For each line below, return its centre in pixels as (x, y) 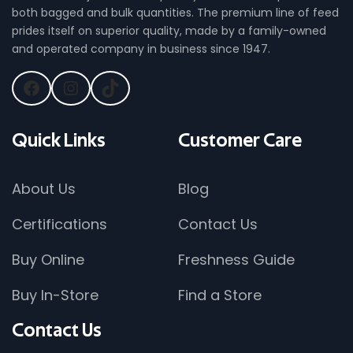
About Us (44, 189)
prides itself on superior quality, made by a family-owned (169, 31)
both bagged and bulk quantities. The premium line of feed (175, 13)
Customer (219, 141)
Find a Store (220, 295)
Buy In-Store (55, 295)
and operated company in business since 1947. (141, 49)
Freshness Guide (236, 260)
